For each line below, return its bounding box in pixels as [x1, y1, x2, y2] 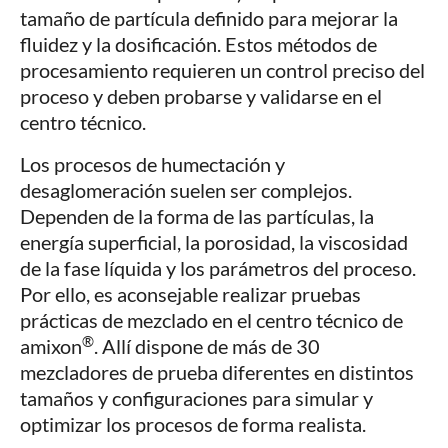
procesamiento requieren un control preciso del [20, 58, 425, 83]
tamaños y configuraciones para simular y [20, 386, 373, 411]
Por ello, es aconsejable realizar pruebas [20, 282, 361, 307]
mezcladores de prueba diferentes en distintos [20, 360, 414, 385]
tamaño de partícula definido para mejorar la [20, 6, 398, 31]
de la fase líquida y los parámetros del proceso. [20, 256, 416, 281]
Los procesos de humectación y [20, 152, 285, 177]
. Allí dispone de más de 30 [94, 334, 320, 359]
